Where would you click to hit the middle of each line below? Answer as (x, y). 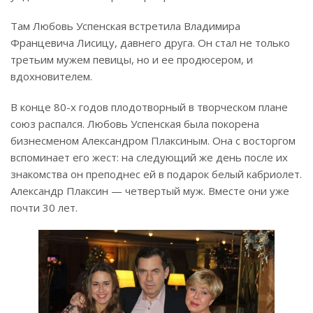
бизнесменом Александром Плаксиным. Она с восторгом (153, 140)
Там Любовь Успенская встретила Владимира (125, 26)
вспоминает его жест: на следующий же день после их (149, 157)
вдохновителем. (51, 76)
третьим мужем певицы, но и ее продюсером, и (132, 59)
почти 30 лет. (44, 207)
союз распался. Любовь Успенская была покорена (135, 123)
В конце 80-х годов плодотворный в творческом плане (149, 107)
